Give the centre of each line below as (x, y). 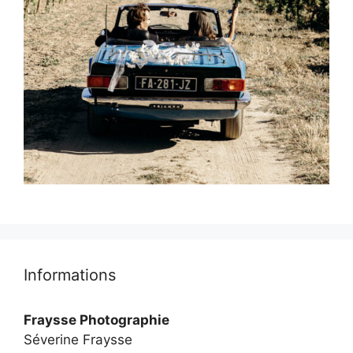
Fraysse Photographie (97, 320)
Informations (70, 275)
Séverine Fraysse (78, 340)
